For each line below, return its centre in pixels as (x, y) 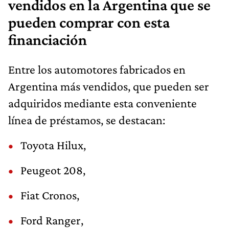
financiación (48, 40)
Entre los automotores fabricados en (97, 69)
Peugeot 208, (53, 170)
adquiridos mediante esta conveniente (102, 103)
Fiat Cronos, (50, 195)
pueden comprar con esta (89, 22)
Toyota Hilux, (53, 145)
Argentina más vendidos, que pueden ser (109, 86)
